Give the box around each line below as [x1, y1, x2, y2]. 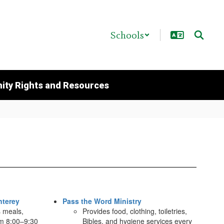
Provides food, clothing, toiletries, [82, 206, 187, 216]
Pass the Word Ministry [62, 196, 141, 206]
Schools [110, 29, 144, 41]
